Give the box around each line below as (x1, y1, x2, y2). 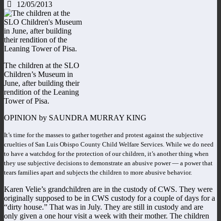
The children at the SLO (4, 61, 79, 70)
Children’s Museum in (4, 70, 73, 78)
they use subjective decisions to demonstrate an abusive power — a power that (4, 159, 213, 167)
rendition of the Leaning (4, 87, 79, 96)
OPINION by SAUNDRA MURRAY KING (4, 113, 147, 122)
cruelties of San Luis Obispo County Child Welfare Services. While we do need (4, 140, 214, 148)
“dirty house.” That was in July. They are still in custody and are (4, 202, 203, 211)
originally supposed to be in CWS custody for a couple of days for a (4, 193, 215, 202)
